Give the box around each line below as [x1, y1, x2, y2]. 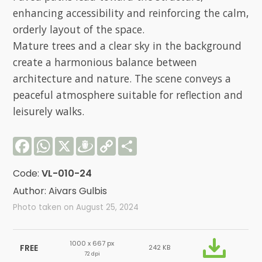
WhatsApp [53, 134, 102, 148]
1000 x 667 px [70, 238, 115, 248]
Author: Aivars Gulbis [13, 184, 108, 198]
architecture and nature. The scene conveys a [13, 71, 232, 85]
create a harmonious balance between [13, 54, 198, 69]
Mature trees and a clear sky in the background [13, 38, 242, 53]
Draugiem [95, 134, 140, 148]
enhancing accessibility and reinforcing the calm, [13, 5, 249, 20]
